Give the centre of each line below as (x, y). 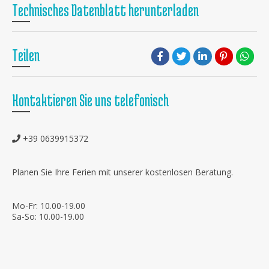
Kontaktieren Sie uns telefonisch (90, 100)
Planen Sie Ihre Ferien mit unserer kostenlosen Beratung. (122, 172)
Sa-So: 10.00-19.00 (48, 216)
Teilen (26, 55)
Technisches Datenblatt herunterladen (105, 10)
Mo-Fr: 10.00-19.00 (49, 206)
